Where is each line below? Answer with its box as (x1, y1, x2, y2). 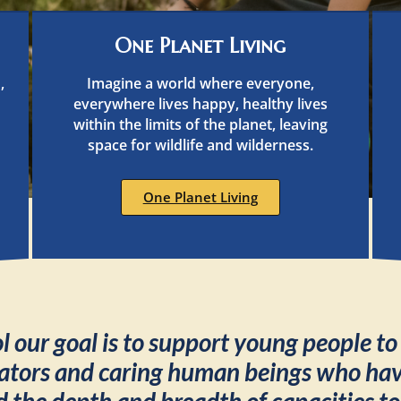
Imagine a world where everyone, (86, 73, 314, 93)
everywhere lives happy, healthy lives (73, 94, 328, 114)
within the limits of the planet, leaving (73, 115, 328, 134)
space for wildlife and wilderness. (87, 135, 313, 155)
